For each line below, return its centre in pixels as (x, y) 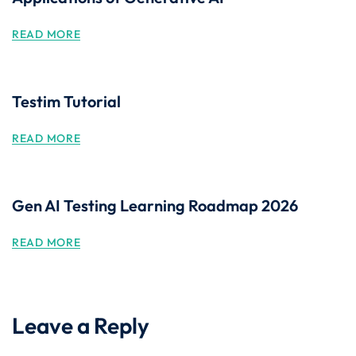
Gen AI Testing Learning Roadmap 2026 (155, 205)
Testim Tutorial (66, 101)
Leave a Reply (81, 325)
